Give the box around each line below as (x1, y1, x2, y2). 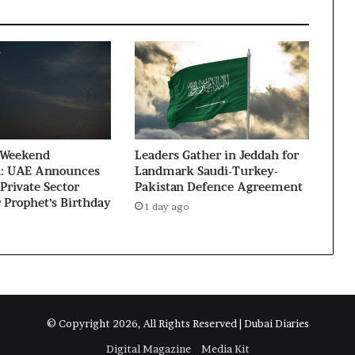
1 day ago (144, 200, 189, 212)
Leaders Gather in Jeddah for (134, 147, 299, 162)
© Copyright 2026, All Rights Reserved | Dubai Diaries (46, 316, 309, 330)
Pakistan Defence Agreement (134, 179, 303, 193)
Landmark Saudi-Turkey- (134, 163, 278, 177)
